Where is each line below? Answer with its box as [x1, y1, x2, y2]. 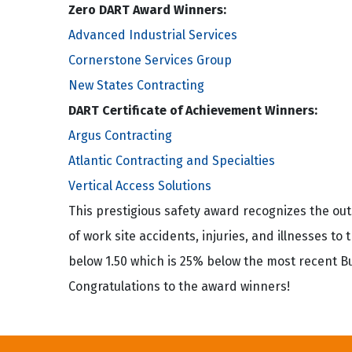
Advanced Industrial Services [68, 27, 237, 42]
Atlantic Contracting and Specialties [68, 153, 275, 168]
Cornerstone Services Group [68, 53, 232, 68]
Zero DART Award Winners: [68, 2, 226, 17]
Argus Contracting [68, 128, 172, 143]
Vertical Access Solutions [68, 178, 211, 193]
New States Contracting [68, 78, 204, 93]
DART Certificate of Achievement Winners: [68, 103, 317, 118]
